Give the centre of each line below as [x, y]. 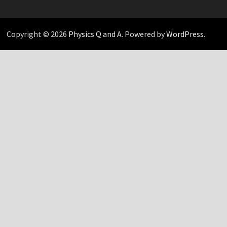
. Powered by [144, 34]
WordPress [185, 34]
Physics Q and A [95, 34]
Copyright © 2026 [37, 34]
